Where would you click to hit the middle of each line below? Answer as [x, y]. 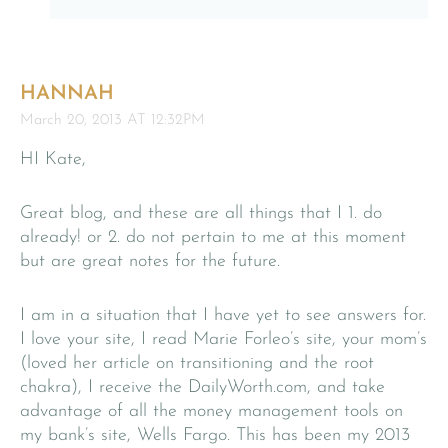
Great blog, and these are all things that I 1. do [201, 213]
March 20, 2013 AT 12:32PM [112, 120]
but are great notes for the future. [150, 261]
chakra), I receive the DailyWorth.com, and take [202, 387]
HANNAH [67, 93]
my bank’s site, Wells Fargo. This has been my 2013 [215, 435]
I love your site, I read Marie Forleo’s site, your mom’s [223, 339]
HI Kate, [53, 159]
